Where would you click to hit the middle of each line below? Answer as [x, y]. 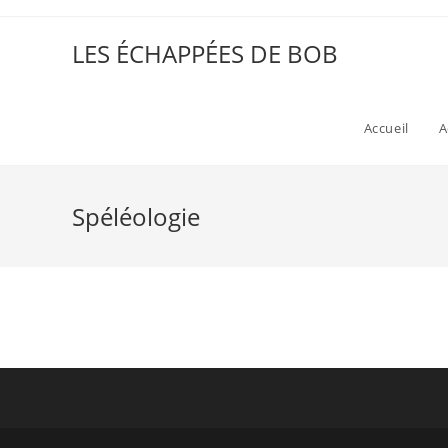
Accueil [386, 128]
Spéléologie [136, 216]
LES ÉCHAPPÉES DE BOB [205, 53]
